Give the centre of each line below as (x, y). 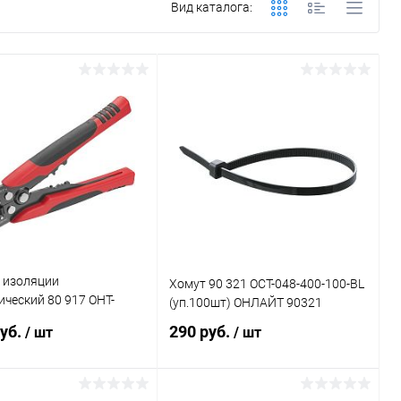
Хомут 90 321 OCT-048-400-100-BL (267, 283)
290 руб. (202, 332)
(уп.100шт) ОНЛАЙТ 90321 (246, 302)
